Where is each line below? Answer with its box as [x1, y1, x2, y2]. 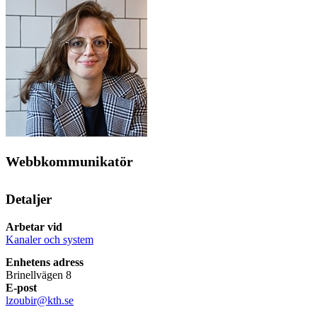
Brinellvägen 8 [6, 268, 71, 281]
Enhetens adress [6, 255, 83, 268]
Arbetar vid [6, 220, 62, 233]
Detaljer [6, 192, 52, 207]
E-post [6, 281, 37, 294]
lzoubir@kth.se [6, 294, 74, 306]
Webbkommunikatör [6, 154, 133, 170]
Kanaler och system [6, 233, 93, 246]
